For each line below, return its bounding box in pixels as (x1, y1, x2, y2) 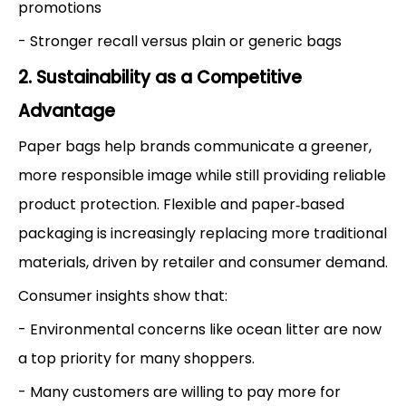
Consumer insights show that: (18, 285, 227, 306)
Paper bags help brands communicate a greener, (18, 135, 372, 157)
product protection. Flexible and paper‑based (18, 193, 344, 215)
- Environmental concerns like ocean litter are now (18, 318, 382, 340)
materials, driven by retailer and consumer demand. (18, 251, 388, 273)
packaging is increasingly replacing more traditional (18, 222, 387, 244)
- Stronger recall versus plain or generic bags (18, 30, 342, 52)
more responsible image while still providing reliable (18, 164, 386, 186)
